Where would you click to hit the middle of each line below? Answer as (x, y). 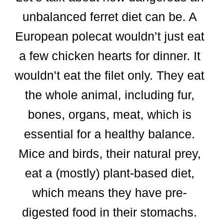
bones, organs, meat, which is (109, 114)
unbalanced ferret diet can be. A (109, 16)
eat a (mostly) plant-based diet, (109, 173)
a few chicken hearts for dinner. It (109, 55)
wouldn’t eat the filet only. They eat (109, 75)
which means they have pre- (109, 192)
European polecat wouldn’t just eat (109, 36)
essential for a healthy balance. (109, 134)
